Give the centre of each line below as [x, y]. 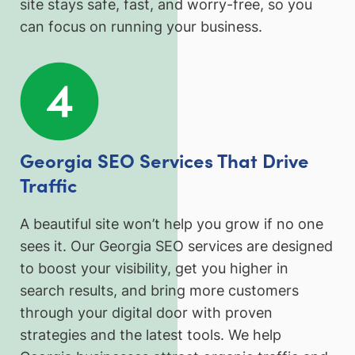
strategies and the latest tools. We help [151, 335]
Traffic [48, 184]
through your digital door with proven [146, 313]
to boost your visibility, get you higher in [154, 269]
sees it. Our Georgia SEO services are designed [176, 246]
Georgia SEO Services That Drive [164, 159]
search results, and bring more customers [159, 291]
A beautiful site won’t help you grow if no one [172, 224]
